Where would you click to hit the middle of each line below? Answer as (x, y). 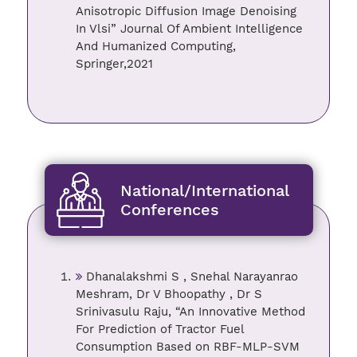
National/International (204, 190)
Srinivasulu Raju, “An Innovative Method (191, 311)
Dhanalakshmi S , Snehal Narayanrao (190, 276)
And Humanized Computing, (156, 46)
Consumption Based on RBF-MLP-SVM (188, 346)
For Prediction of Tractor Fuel (160, 329)
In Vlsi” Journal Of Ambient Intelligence (190, 29)
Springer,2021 (115, 64)
